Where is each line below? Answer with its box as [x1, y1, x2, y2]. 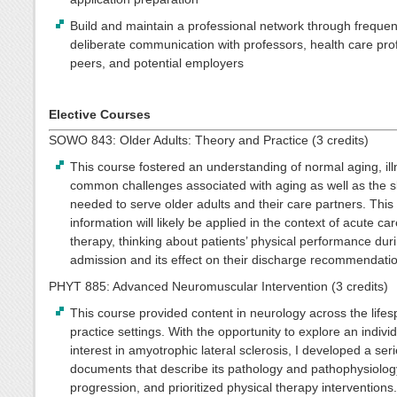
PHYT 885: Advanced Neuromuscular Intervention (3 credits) [49, 278, 388, 293]
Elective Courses [49, 106, 151, 121]
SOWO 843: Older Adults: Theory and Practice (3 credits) [49, 132, 369, 147]
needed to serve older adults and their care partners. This [70, 196, 394, 211]
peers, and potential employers [70, 56, 245, 71]
